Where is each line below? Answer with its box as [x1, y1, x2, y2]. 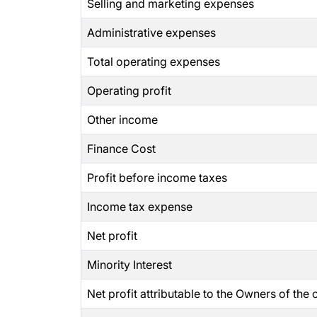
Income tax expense [87, 200, 192, 214]
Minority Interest [87, 258, 172, 272]
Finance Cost [87, 142, 156, 156]
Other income [87, 113, 158, 127]
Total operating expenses [87, 54, 220, 69]
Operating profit [87, 83, 171, 98]
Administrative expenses [87, 25, 216, 40]
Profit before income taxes [87, 171, 227, 185]
